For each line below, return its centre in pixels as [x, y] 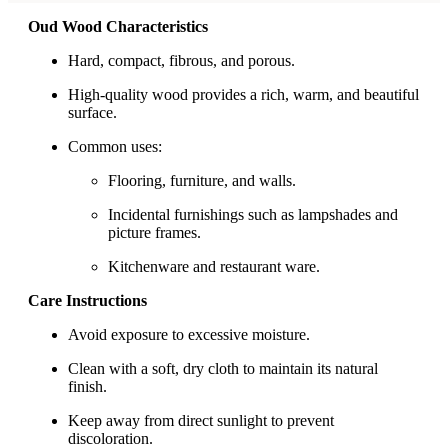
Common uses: [115, 147]
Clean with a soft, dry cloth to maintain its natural [223, 369]
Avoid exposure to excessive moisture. [189, 335]
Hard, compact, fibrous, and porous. [181, 61]
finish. [87, 387]
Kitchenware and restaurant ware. [214, 267]
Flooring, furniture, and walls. [202, 181]
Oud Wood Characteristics [118, 27]
